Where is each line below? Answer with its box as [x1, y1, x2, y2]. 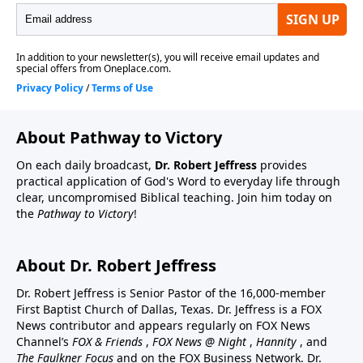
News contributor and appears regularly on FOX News [16, 317, 310, 333]
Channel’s [16, 333, 72, 349]
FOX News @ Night [152, 333, 246, 349]
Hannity [256, 333, 297, 349]
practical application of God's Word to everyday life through [16, 173, 340, 189]
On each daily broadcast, [16, 156, 155, 173]
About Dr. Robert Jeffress [16, 254, 216, 276]
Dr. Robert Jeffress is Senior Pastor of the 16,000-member [16, 284, 326, 301]
